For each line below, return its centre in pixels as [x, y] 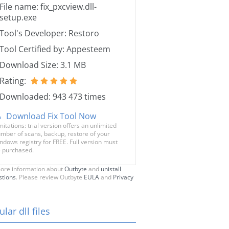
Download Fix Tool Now [51, 116]
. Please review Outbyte [50, 177]
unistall [111, 169]
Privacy [123, 177]
